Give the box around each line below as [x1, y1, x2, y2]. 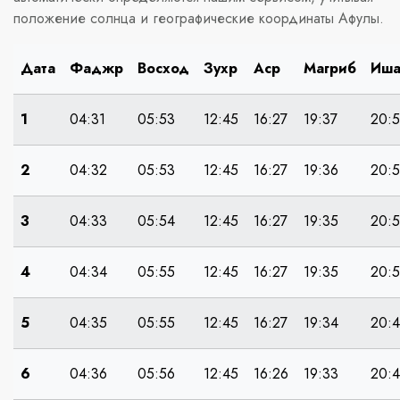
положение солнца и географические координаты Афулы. [13, 7, 384, 29]
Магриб [304, 57, 356, 79]
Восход [137, 57, 189, 79]
